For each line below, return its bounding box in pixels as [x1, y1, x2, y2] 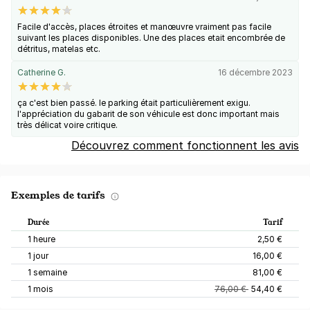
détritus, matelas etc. [17, 44, 100, 55]
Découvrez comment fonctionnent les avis [71, 138, 299, 153]
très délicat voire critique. [17, 120, 118, 131]
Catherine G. [17, 67, 66, 78]
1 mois [28, 284, 53, 295]
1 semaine [28, 267, 67, 278]
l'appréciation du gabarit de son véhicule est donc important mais [17, 109, 280, 120]
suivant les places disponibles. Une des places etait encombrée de [17, 33, 285, 44]
